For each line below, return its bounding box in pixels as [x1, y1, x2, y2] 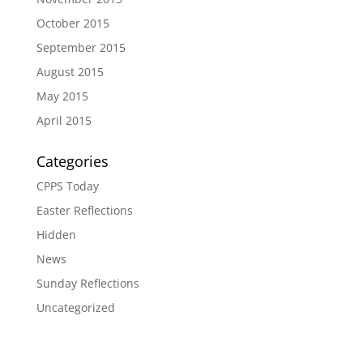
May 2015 [36, 88, 88, 104]
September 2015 [36, 40, 126, 55]
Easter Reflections [36, 203, 133, 218]
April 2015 [36, 113, 92, 128]
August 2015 [36, 64, 104, 79]
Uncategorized [36, 300, 115, 315]
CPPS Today [36, 178, 99, 194]
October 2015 [36, 15, 109, 31]
